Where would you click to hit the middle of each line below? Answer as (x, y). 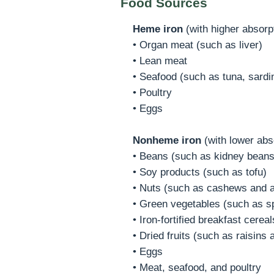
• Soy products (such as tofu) (200, 172)
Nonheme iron (167, 140)
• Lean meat (160, 61)
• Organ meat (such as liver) (198, 45)
